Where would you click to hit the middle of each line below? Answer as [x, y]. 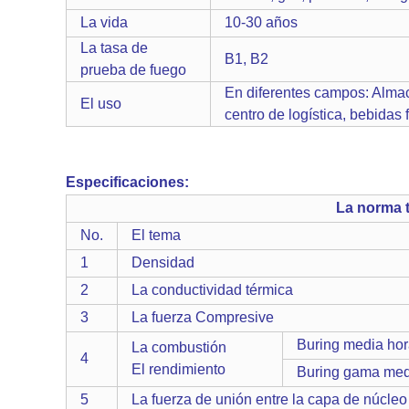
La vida [104, 22]
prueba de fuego [133, 70]
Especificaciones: [131, 182]
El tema [156, 235]
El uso [101, 104]
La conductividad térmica [212, 290]
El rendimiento [178, 369]
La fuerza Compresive [203, 317]
